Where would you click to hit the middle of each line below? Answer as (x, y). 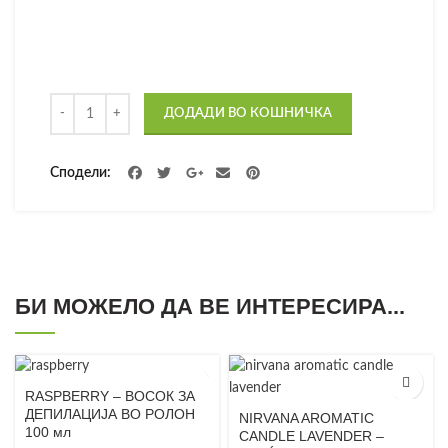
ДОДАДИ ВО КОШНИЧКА (248, 113)
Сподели (78, 173)
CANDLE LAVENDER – (311, 436)
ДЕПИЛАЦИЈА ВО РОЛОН (110, 414)
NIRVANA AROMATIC (306, 418)
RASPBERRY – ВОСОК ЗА (110, 396)
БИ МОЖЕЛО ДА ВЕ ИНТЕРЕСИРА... (210, 306)
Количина (80, 103)
